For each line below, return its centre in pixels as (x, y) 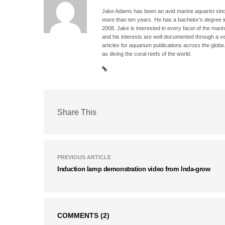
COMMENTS (79, 216)
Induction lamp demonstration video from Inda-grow (134, 169)
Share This (77, 112)
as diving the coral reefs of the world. (147, 54)
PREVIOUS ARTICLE (84, 157)
